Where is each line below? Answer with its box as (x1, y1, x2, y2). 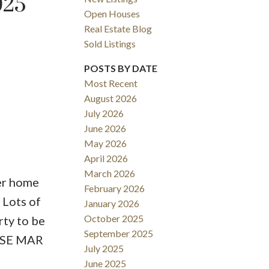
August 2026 (84, 92, 138, 104)
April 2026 (84, 153, 128, 165)
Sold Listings (84, 38, 136, 50)
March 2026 (84, 168, 136, 180)
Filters (4, 130, 31, 142)
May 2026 (84, 138, 127, 150)
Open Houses (84, 8, 141, 20)
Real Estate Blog (84, 23, 153, 35)
